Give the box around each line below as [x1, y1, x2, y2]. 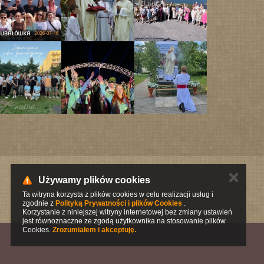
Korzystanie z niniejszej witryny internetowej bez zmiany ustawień [22, 208, 232, 216]
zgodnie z [22, 199, 55, 207]
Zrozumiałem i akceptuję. [52, 226, 136, 234]
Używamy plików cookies [38, 175, 150, 185]
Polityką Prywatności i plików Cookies [55, 199, 182, 207]
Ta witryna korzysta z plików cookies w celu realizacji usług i [22, 190, 213, 199]
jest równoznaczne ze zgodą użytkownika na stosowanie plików [22, 217, 226, 225]
